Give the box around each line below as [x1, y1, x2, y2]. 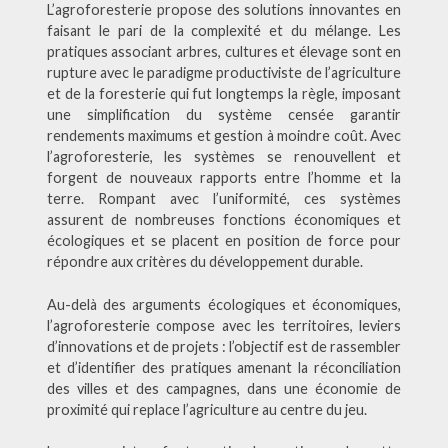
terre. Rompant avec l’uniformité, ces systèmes [46, 190, 402, 208]
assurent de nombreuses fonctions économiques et [46, 211, 402, 229]
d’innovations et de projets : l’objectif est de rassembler [46, 337, 402, 355]
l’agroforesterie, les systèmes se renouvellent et [46, 148, 402, 166]
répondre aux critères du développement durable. [46, 253, 363, 271]
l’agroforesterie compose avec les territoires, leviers [46, 316, 402, 334]
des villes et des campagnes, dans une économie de [46, 379, 402, 397]
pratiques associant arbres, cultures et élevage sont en [46, 43, 402, 61]
